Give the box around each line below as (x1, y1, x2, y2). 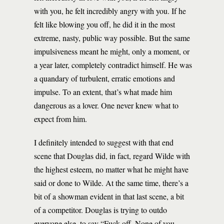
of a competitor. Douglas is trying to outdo (34, 204, 167, 215)
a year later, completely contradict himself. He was (34, 59, 192, 70)
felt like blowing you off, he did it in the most (34, 19, 175, 29)
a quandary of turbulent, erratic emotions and (34, 73, 175, 83)
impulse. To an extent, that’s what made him (34, 86, 172, 97)
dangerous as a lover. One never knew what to (34, 100, 178, 110)
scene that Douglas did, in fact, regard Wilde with (34, 150, 190, 161)
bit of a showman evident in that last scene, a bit (34, 191, 184, 201)
